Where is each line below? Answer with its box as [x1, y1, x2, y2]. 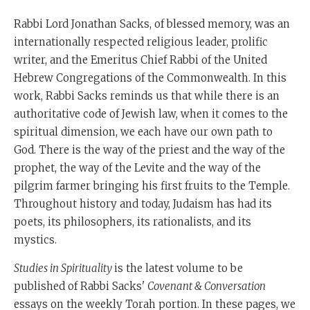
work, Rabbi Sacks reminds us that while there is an [14, 89, 280, 103]
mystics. [14, 233, 57, 247]
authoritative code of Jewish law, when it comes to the [14, 107, 288, 121]
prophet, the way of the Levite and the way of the [14, 161, 261, 175]
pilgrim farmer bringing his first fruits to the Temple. [14, 179, 290, 193]
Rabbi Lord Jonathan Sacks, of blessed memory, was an [14, 17, 290, 31]
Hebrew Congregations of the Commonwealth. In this [14, 71, 286, 85]
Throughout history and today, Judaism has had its [14, 197, 272, 211]
